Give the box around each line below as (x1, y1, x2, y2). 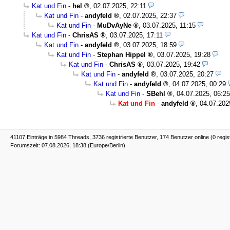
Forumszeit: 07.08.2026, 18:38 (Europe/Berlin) (10, 142, 125, 148)
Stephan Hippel (97, 50, 146, 59)
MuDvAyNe (97, 21, 131, 29)
